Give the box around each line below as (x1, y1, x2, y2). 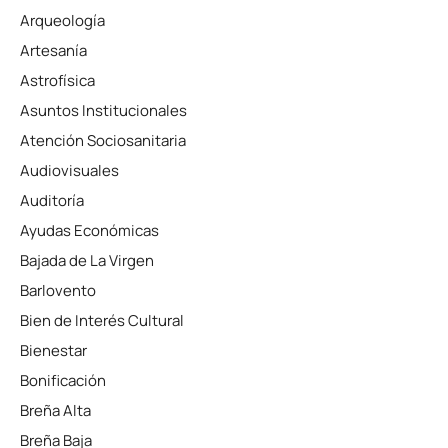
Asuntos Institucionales (20, 100, 187, 121)
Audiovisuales (20, 160, 119, 181)
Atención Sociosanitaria (20, 130, 186, 151)
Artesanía (20, 40, 87, 61)
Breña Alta (20, 400, 91, 421)
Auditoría (20, 190, 84, 211)
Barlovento (20, 280, 96, 301)
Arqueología (20, 10, 105, 31)
